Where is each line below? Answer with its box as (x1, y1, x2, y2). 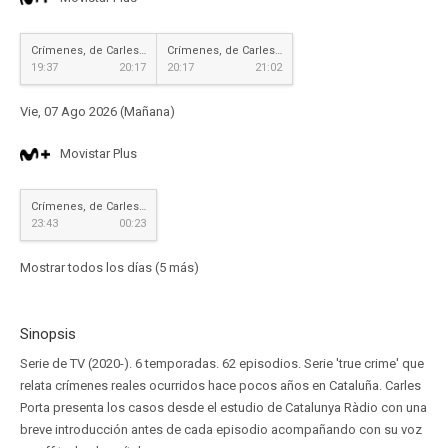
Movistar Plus (60, 146, 137, 161)
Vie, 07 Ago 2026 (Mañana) (20, 104, 175, 119)
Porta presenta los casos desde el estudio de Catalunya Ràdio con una (20, 400, 427, 415)
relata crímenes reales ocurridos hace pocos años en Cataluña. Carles (20, 378, 421, 393)
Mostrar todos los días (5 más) (20, 260, 199, 275)
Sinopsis (20, 325, 76, 343)
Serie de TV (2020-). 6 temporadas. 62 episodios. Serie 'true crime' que (20, 356, 424, 371)
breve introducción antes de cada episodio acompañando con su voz (20, 422, 422, 437)
